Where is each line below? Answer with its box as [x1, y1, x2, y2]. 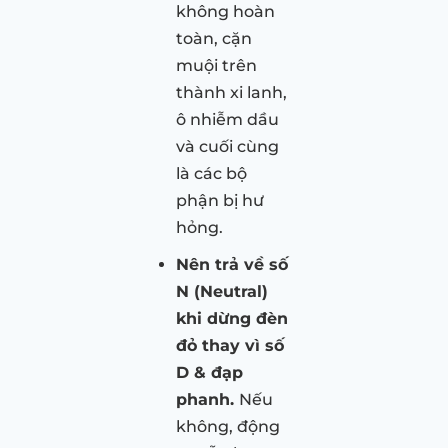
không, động [176, 416, 280, 436]
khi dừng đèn [176, 308, 288, 328]
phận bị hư [176, 190, 264, 210]
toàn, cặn [176, 28, 252, 48]
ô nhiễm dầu [176, 109, 279, 129]
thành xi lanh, [176, 82, 287, 102]
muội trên [176, 55, 257, 75]
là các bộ [176, 163, 247, 183]
